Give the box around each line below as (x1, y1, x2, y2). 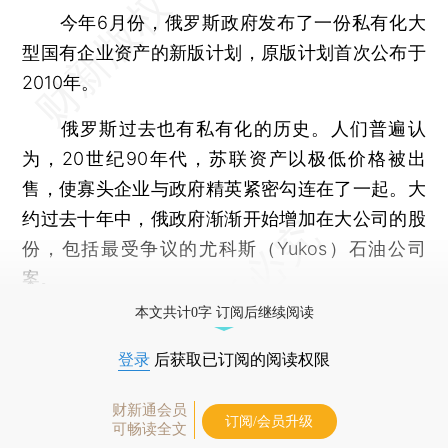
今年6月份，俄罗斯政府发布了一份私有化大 (22, 11, 426, 33)
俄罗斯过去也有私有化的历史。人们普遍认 (22, 117, 426, 139)
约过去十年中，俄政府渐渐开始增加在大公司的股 (22, 207, 426, 229)
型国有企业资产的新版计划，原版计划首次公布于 (22, 41, 426, 63)
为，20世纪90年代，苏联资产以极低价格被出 (22, 147, 426, 169)
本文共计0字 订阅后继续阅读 (134, 304, 314, 320)
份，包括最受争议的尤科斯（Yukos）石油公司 (22, 237, 426, 259)
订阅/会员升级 (225, 413, 313, 429)
